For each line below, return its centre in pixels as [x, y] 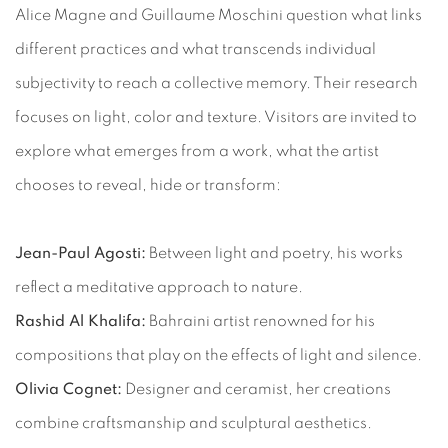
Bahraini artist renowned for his [260, 320]
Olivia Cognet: [68, 388]
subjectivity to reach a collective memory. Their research [216, 82]
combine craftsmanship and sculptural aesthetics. [193, 422]
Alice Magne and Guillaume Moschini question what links [218, 14]
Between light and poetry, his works [274, 252]
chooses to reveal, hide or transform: [148, 184]
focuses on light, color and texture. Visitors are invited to [216, 116]
